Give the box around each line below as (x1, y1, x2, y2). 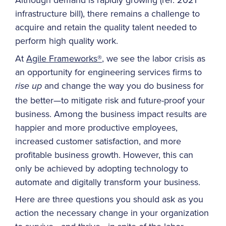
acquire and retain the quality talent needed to (15, 21, 197, 34)
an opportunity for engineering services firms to (15, 65, 202, 78)
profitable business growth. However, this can (15, 148, 193, 161)
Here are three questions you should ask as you (15, 193, 203, 206)
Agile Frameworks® (26, 51, 102, 65)
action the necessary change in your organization (15, 206, 209, 219)
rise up (15, 80, 42, 92)
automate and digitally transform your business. (15, 175, 200, 188)
